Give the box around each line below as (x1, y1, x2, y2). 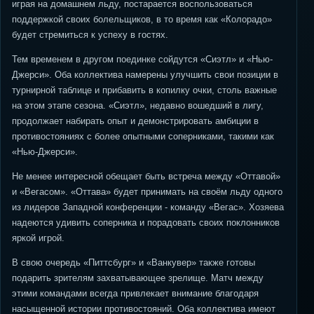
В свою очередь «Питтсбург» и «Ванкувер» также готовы (12, 257, 255, 268)
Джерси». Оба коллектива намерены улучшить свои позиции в (12, 69, 278, 80)
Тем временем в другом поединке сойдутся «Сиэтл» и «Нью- (12, 54, 273, 64)
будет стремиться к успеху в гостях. (12, 29, 168, 40)
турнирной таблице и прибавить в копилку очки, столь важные (12, 85, 277, 95)
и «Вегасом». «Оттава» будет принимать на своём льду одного (12, 186, 282, 197)
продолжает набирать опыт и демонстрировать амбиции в (12, 116, 259, 126)
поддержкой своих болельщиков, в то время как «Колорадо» (12, 14, 272, 25)
